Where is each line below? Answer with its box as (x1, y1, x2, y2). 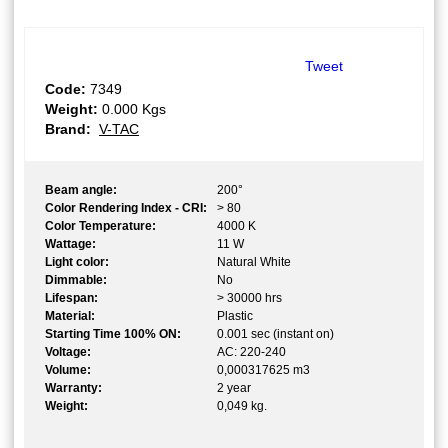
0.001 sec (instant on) (217, 327, 334, 342)
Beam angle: (45, 183, 117, 198)
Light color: (45, 255, 109, 270)
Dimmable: (45, 273, 107, 288)
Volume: (45, 363, 91, 378)
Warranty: (45, 381, 102, 396)
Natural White (217, 255, 291, 270)
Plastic (217, 309, 253, 324)
